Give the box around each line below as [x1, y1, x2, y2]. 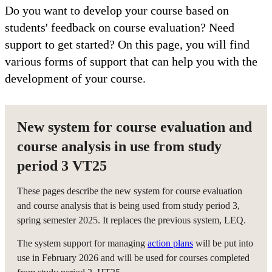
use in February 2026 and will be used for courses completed [17, 252, 250, 263]
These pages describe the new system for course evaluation [17, 185, 242, 196]
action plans [148, 237, 193, 248]
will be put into [193, 237, 253, 248]
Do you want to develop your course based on [5, 3, 229, 17]
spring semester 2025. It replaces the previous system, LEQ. [17, 214, 246, 225]
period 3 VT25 [17, 157, 107, 174]
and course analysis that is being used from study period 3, [17, 200, 240, 211]
